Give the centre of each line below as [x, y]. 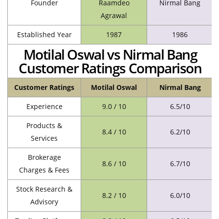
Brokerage [44, 157]
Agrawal [114, 15]
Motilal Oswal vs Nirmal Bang [110, 54]
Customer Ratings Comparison [110, 68]
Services [44, 138]
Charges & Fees [44, 170]
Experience [44, 106]
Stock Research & [44, 189]
